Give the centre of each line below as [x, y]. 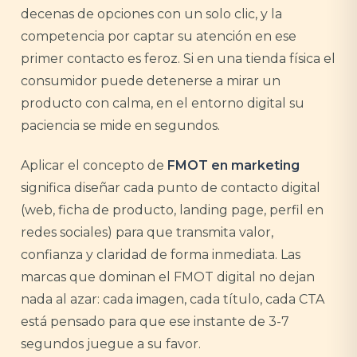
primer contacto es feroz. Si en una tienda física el [178, 59]
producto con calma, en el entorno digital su [163, 103]
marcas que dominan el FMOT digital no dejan [168, 277]
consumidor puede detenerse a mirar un [151, 81]
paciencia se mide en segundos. [120, 126]
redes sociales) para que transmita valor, [147, 232]
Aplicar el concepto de [94, 165]
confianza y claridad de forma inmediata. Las [161, 255]
